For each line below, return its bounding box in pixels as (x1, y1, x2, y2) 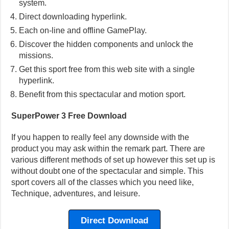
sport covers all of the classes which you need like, (11, 178, 194, 187)
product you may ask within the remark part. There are (11, 144, 205, 153)
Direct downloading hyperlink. (19, 12, 127, 21)
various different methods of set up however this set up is (11, 155, 216, 164)
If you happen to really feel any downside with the (11, 133, 190, 142)
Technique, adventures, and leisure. (11, 189, 141, 198)
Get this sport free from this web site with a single (19, 65, 195, 74)
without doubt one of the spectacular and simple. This (11, 167, 204, 175)
